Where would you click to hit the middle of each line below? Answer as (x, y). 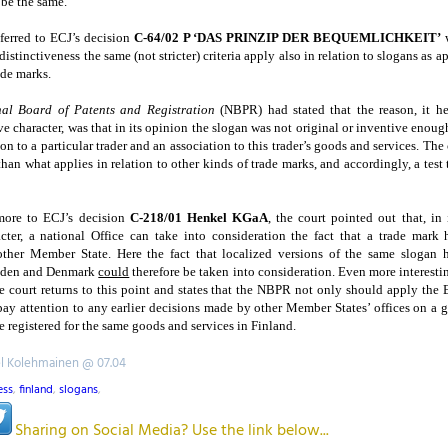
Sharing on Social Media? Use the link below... (172, 431)
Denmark (71, 272)
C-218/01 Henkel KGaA (198, 218)
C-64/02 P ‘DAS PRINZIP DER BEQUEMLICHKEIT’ (287, 38)
